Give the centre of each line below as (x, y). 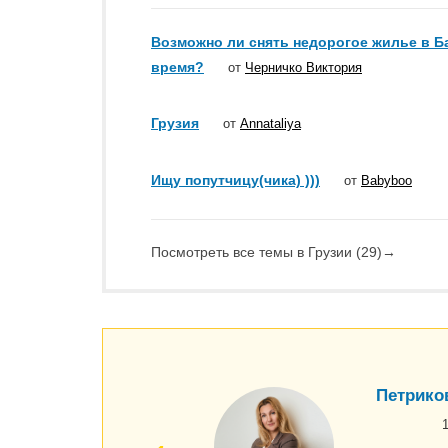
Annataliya (270, 124)
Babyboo (386, 181)
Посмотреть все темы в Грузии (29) (266, 252)
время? (177, 66)
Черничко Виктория (303, 67)
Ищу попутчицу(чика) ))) (235, 180)
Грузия (175, 123)
